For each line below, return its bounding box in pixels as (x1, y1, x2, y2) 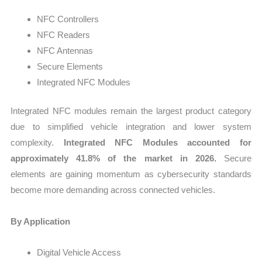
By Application (11, 216, 71, 226)
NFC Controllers (37, 13, 99, 24)
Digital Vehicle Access (37, 247, 122, 257)
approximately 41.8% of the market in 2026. (11, 153, 216, 164)
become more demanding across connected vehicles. (11, 185, 216, 195)
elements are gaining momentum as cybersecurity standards (11, 169, 251, 180)
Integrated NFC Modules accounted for (63, 137, 251, 148)
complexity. (11, 137, 64, 148)
